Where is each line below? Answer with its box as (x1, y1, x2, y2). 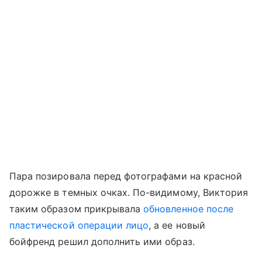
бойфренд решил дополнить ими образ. (9, 236, 195, 247)
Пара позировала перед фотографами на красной (9, 170, 243, 182)
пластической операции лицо (9, 219, 149, 231)
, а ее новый (149, 219, 205, 231)
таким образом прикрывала (9, 203, 144, 215)
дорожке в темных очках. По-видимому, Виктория (9, 187, 249, 198)
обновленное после (143, 203, 234, 215)
